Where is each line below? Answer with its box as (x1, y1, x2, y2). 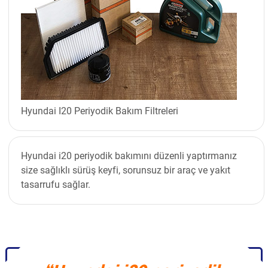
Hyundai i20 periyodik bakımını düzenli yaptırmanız (21, 150, 237, 162)
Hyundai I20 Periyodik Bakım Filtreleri (21, 105, 179, 117)
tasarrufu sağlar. (21, 178, 91, 190)
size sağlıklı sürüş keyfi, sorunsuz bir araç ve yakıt (21, 164, 231, 176)
